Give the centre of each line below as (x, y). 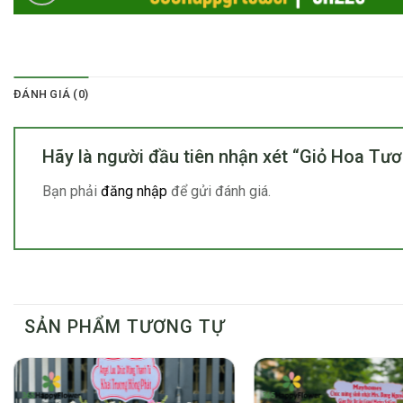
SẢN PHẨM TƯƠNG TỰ (125, 326)
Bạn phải (72, 191)
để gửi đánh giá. (219, 191)
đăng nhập (134, 191)
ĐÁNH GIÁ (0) (51, 94)
